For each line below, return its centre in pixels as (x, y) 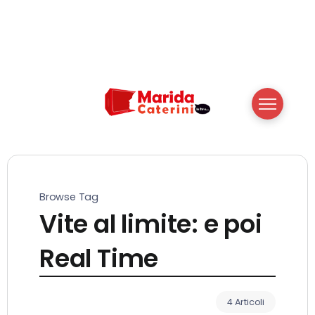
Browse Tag (69, 197)
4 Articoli (246, 302)
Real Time (99, 258)
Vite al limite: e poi (151, 224)
